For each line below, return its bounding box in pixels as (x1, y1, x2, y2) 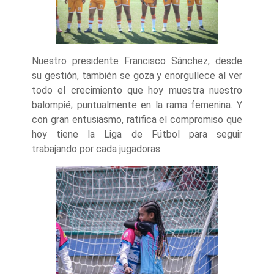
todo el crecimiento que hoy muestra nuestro (32, 84, 242, 96)
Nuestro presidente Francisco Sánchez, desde (32, 54, 242, 67)
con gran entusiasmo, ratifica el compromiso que (32, 113, 242, 125)
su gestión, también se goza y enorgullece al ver (32, 69, 242, 81)
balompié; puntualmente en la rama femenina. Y (32, 98, 242, 111)
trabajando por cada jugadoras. (32, 143, 163, 155)
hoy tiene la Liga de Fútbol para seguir (32, 128, 242, 140)
